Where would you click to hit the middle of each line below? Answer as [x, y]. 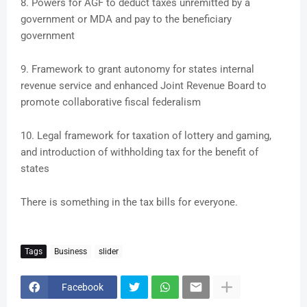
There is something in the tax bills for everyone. [129, 202]
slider [109, 251]
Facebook [83, 287]
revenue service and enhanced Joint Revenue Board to [144, 86]
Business [71, 251]
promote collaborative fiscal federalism [111, 102]
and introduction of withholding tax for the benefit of [139, 152]
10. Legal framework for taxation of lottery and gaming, [146, 136]
